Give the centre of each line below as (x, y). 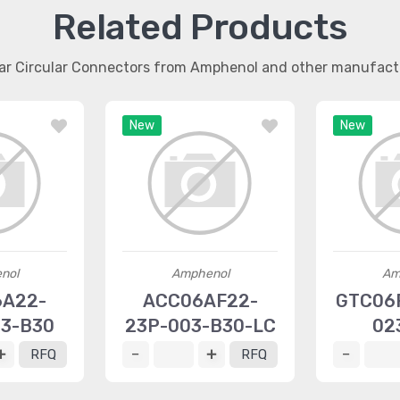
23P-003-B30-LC (200, 326)
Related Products (200, 27)
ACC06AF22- (200, 301)
